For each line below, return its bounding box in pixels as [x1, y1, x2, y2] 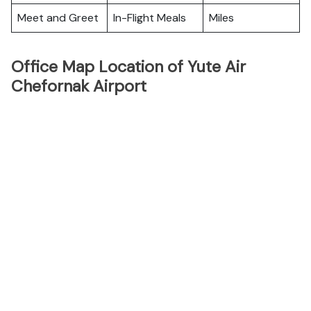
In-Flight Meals [113, 10, 186, 25]
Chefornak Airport [11, 76, 146, 96]
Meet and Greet [17, 10, 99, 25]
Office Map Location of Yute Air [11, 56, 246, 77]
